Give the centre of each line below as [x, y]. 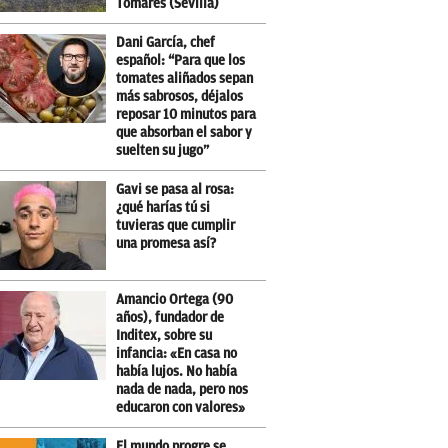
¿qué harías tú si [163, 207]
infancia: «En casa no [177, 353]
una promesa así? [166, 243]
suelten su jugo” [163, 150]
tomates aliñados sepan [185, 78]
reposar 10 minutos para [186, 114]
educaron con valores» [181, 407]
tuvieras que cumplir [176, 225]
